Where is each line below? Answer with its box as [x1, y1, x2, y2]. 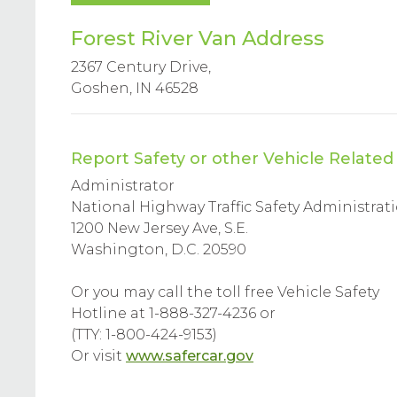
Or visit [71, 347, 126, 364]
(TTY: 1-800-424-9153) [71, 326, 217, 343]
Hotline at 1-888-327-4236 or [71, 305, 276, 322]
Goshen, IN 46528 [71, 80, 198, 97]
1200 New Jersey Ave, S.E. [71, 220, 248, 237]
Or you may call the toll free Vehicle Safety [71, 284, 379, 300]
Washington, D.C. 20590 [71, 241, 246, 258]
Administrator [71, 177, 175, 194]
